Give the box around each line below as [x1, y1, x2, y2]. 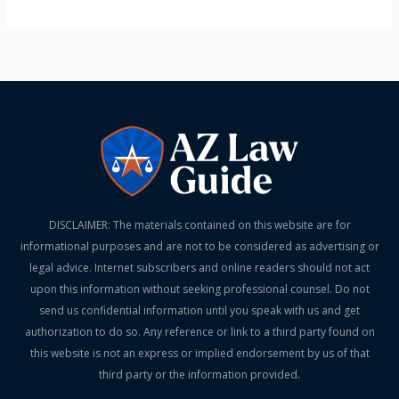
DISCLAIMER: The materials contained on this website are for [48, 217, 351, 232]
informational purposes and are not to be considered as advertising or [20, 239, 379, 254]
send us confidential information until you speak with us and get [39, 303, 360, 318]
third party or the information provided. [99, 367, 300, 382]
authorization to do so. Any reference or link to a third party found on [24, 324, 375, 339]
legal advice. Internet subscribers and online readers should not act [29, 260, 370, 275]
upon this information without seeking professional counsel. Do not [29, 281, 370, 297]
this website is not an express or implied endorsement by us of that [29, 346, 370, 361]
